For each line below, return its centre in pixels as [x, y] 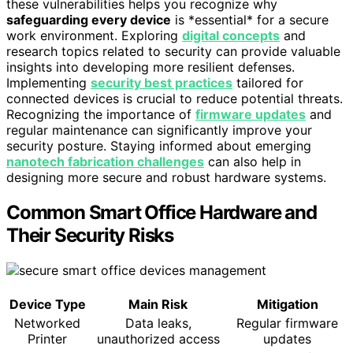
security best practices [162, 83]
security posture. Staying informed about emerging [159, 146]
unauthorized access [158, 338]
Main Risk [158, 304]
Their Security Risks [90, 235]
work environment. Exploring [94, 36]
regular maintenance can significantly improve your [159, 130]
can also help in [253, 162]
